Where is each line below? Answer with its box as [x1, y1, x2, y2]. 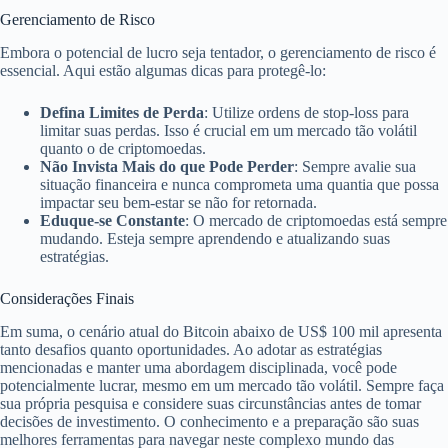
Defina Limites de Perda [40, 103, 204, 121]
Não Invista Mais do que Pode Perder [40, 157, 294, 175]
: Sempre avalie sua [294, 157, 416, 175]
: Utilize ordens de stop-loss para [204, 103, 409, 121]
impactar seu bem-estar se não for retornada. [40, 193, 317, 211]
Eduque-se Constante [40, 211, 185, 229]
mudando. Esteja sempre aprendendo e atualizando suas [40, 229, 390, 247]
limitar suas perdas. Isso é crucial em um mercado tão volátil [40, 121, 417, 139]
